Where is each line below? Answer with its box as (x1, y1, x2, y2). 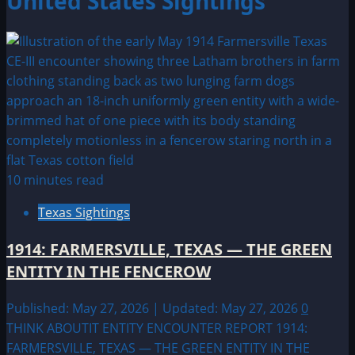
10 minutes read (6, 170, 104, 189)
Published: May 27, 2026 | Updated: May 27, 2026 (6, 299, 301, 317)
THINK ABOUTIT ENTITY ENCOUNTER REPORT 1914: (6, 319, 307, 337)
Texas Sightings (38, 203, 130, 221)
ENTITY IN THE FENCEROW (6, 260, 211, 282)
